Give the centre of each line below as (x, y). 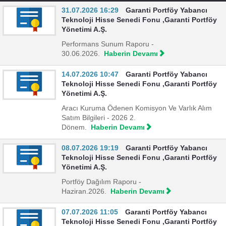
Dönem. (74, 127)
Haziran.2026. (84, 191)
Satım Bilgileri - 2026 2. (99, 118)
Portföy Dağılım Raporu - (101, 182)
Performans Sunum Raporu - (108, 44)
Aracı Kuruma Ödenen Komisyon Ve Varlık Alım (137, 108)
